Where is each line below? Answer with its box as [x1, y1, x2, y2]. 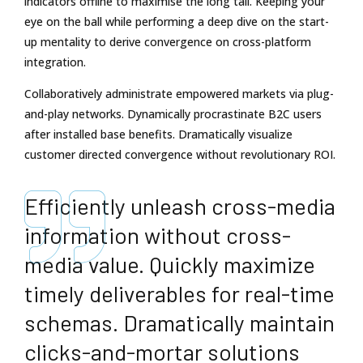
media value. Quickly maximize [24, 250, 315, 279]
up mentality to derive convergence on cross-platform [24, 33, 311, 49]
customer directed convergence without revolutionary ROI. [24, 146, 335, 162]
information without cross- [24, 221, 291, 250]
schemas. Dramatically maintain [24, 309, 335, 337]
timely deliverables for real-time [24, 280, 335, 308]
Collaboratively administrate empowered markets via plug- [24, 85, 334, 101]
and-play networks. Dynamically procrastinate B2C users [24, 105, 322, 122]
